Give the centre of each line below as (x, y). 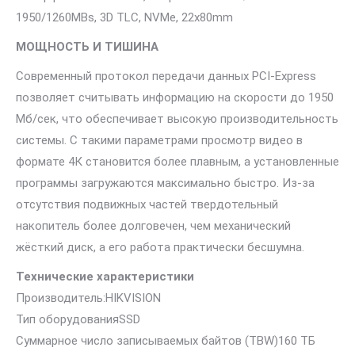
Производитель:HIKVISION (88, 298)
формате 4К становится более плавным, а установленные (177, 162)
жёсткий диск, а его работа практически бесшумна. (160, 247)
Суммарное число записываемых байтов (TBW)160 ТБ (166, 341)
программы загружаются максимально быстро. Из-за (165, 183)
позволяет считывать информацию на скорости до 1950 (175, 97)
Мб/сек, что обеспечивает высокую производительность (177, 119)
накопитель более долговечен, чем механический (153, 226)
